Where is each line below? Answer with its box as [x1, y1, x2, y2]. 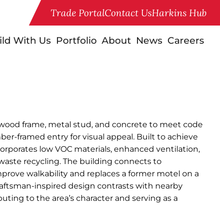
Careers [167, 34, 204, 47]
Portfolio [56, 34, 97, 47]
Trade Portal [51, 7, 105, 19]
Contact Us [105, 7, 152, 19]
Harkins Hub [152, 7, 207, 19]
